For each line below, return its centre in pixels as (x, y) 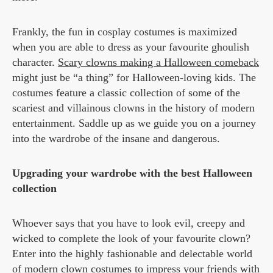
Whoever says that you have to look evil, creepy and (129, 223)
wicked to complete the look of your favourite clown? (131, 239)
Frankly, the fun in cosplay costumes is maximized (125, 32)
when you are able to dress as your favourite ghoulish (131, 47)
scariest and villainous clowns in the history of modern (133, 108)
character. (35, 62)
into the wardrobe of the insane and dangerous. (116, 139)
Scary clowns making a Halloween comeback (158, 62)
